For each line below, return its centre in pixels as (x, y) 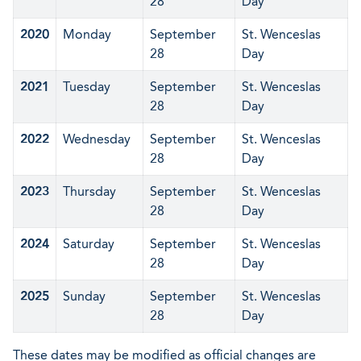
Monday (87, 34)
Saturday (89, 244)
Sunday (84, 296)
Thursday (89, 191)
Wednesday (97, 139)
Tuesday (87, 87)
